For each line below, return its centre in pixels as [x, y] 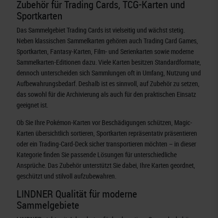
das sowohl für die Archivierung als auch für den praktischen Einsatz [107, 94]
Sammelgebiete [48, 205]
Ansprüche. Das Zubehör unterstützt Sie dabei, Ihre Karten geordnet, [106, 165]
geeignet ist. [33, 105]
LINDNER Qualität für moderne [77, 193]
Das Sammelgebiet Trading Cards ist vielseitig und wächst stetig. [101, 30]
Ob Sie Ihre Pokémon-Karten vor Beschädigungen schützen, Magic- [105, 122]
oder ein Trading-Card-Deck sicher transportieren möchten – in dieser [107, 144]
